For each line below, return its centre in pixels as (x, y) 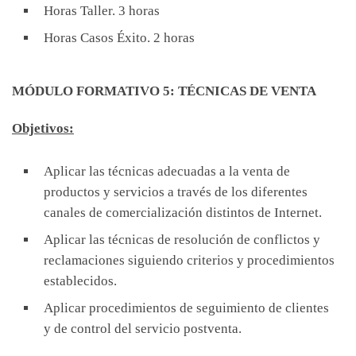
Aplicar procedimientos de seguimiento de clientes (186, 308)
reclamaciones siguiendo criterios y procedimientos (189, 261)
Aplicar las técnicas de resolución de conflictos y (182, 240)
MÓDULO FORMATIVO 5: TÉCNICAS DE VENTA (164, 91)
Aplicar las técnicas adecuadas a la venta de (167, 172)
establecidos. (80, 281)
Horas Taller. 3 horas (102, 10)
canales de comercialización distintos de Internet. (183, 213)
